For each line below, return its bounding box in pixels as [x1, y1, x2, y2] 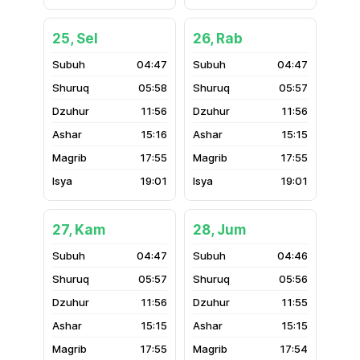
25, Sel [52, 31, 98, 47]
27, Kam [52, 222, 105, 238]
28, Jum [193, 222, 246, 238]
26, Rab [193, 31, 243, 47]
